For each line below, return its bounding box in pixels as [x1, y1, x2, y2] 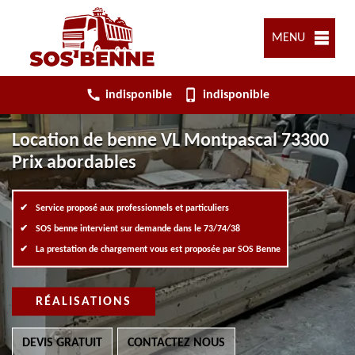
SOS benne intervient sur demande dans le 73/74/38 [36, 223, 240, 234]
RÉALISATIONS [36, 295, 132, 308]
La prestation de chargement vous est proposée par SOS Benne [36, 244, 281, 254]
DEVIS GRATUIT [22, 336, 102, 349]
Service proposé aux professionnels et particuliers [36, 203, 229, 213]
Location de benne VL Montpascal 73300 [12, 131, 329, 151]
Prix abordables [12, 153, 136, 173]
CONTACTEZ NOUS [128, 336, 225, 349]
